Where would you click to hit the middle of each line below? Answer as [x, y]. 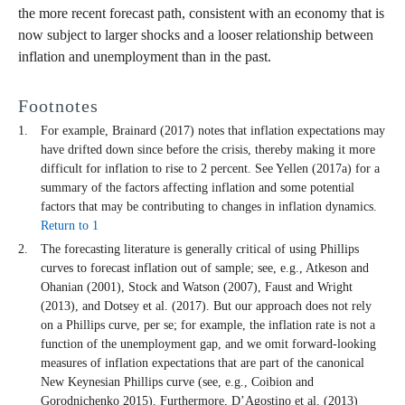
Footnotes [58, 106]
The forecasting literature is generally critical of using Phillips [200, 250]
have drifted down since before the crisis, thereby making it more [208, 150]
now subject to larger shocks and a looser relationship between [196, 35]
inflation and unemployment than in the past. [145, 57]
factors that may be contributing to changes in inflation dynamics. [209, 207]
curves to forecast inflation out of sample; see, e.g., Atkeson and [205, 268]
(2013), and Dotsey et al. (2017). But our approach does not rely [206, 306]
